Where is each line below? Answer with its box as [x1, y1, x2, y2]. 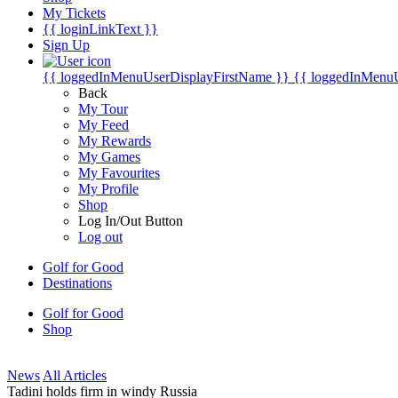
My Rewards [78, 133, 151, 148]
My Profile [78, 181, 139, 196]
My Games [78, 149, 140, 164]
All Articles [43, 368, 107, 383]
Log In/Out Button [78, 213, 183, 228]
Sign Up [43, 37, 90, 52]
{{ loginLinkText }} [43, 21, 158, 36]
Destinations [43, 275, 112, 291]
